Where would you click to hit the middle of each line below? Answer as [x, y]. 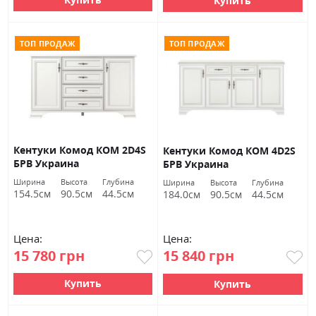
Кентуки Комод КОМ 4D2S [229, 150]
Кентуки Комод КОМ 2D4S [80, 150]
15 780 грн [49, 255]
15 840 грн [199, 256]
